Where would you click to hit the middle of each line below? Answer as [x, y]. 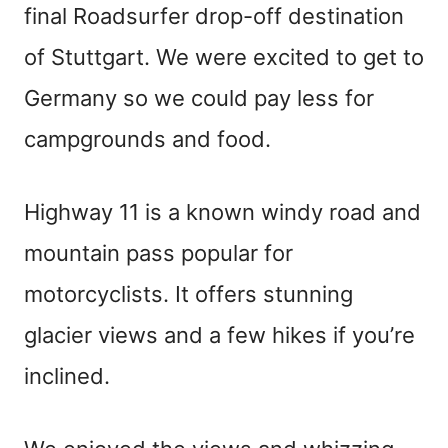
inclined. [67, 376]
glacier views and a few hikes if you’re [219, 335]
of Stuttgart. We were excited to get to [224, 57]
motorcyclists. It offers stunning [188, 294]
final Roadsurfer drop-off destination [214, 16]
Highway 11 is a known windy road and [222, 212]
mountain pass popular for [158, 253]
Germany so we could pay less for [199, 98]
